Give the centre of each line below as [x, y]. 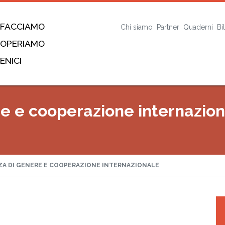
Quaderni [198, 27]
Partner [168, 27]
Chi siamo [137, 27]
